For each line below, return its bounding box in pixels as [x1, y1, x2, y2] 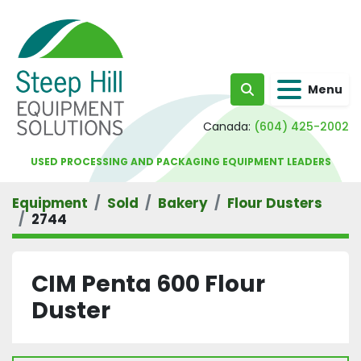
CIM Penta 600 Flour [31, 268, 265, 300]
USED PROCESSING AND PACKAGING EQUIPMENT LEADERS [30, 155, 331, 168]
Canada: [203, 118, 251, 135]
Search [246, 88, 293, 107]
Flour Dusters [227, 193, 322, 213]
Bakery [158, 193, 208, 213]
